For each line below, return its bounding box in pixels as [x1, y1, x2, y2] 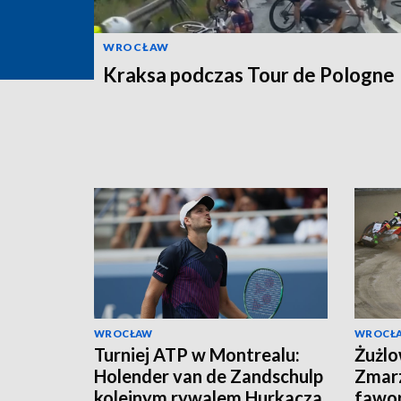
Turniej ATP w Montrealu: [94, 344, 300, 366]
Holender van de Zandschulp [94, 365, 323, 388]
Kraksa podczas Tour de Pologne [103, 62, 395, 87]
